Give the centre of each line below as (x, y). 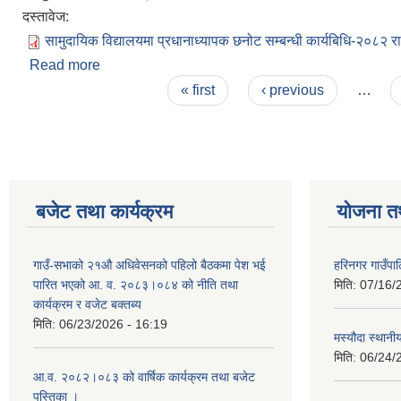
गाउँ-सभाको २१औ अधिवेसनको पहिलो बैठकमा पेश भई (149, 264)
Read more (65, 64)
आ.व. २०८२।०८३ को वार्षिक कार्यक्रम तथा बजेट (144, 376)
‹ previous (292, 90)
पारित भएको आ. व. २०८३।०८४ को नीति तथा (136, 284)
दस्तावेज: (47, 16)
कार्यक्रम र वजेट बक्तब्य (87, 304)
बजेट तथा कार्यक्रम (104, 211)
